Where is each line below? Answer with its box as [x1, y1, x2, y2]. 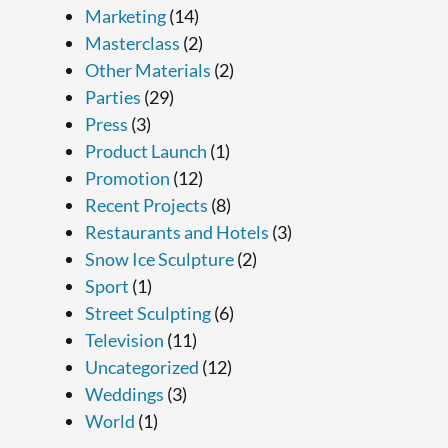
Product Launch [84, 139, 207, 162]
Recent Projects [84, 193, 208, 216]
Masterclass [84, 31, 180, 54]
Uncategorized [84, 355, 199, 378]
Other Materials [84, 58, 211, 81]
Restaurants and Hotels [84, 220, 269, 243]
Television [84, 328, 164, 351]
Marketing [84, 4, 166, 27]
